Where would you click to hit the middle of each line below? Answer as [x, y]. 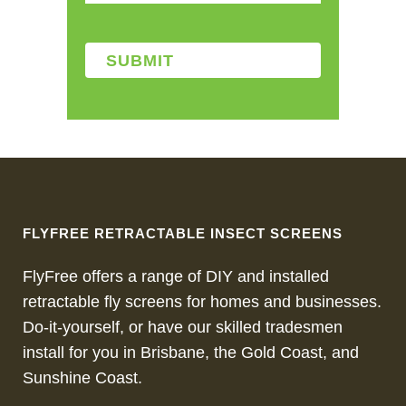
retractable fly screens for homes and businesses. [202, 302]
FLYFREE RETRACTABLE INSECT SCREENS [183, 233]
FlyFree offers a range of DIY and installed [176, 276]
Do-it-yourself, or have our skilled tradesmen [183, 327]
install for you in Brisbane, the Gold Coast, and [191, 353]
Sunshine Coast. [82, 378]
